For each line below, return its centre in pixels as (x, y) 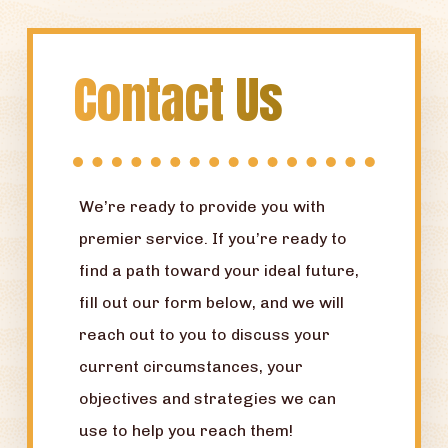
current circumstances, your (191, 367)
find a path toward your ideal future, (219, 271)
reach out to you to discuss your (205, 335)
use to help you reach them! (186, 431)
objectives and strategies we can (208, 399)
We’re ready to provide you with (202, 207)
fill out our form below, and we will (212, 303)
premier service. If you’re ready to (213, 239)
